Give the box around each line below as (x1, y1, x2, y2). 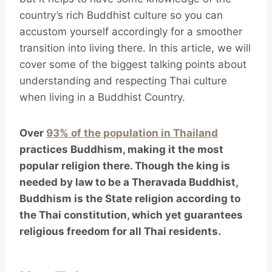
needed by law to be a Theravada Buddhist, (19, 175, 238, 188)
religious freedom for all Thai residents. (19, 225, 221, 237)
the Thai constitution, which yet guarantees (19, 208, 243, 221)
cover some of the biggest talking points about (19, 58, 246, 70)
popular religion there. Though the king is (19, 159, 230, 172)
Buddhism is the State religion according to (19, 192, 240, 205)
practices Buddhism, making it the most (19, 143, 223, 155)
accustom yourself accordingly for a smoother (19, 25, 242, 38)
